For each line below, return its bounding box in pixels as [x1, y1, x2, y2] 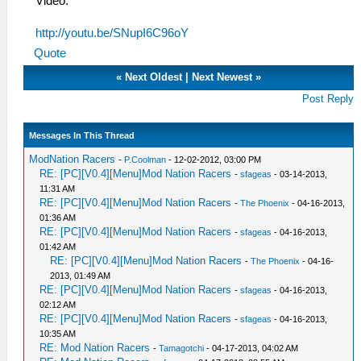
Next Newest [192, 71, 253, 83]
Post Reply [302, 93, 355, 105]
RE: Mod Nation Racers [39, 342, 151, 354]
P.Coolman [124, 155, 167, 164]
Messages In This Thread [29, 131, 135, 140]
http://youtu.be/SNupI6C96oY [35, 27, 189, 39]
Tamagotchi [159, 343, 205, 353]
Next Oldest [125, 71, 183, 83]
